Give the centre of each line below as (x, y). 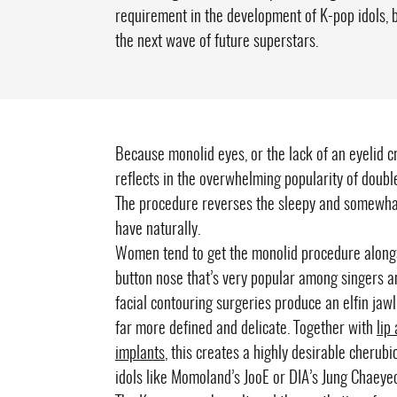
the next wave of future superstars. (216, 42)
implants (140, 354)
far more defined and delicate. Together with (245, 329)
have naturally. (157, 230)
